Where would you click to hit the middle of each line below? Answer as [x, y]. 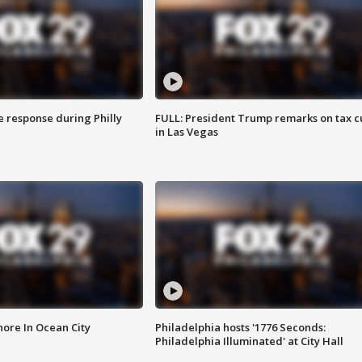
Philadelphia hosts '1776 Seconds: [240, 328]
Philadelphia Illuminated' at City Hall [249, 341]
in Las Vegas [186, 132]
